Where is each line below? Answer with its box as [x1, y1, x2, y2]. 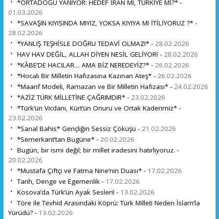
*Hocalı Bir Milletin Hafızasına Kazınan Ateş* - [15, 71, 157, 80]
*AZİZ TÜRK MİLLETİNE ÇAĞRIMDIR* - [15, 92, 131, 102]
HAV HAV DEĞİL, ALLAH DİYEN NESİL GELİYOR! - [15, 49, 164, 59]
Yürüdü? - [8, 208, 39, 217]
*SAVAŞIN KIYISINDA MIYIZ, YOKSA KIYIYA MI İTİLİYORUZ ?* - [15, 18, 197, 27]
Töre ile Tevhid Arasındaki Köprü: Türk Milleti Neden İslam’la [15, 198, 200, 207]
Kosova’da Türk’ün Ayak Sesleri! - [15, 187, 120, 197]
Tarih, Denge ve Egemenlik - [15, 176, 106, 186]
